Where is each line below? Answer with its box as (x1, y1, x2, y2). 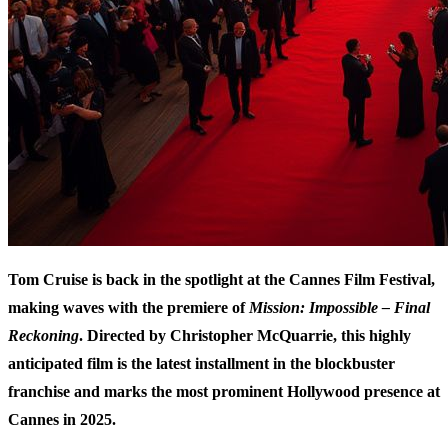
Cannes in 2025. (8, 411, 116, 429)
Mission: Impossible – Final (249, 299, 430, 317)
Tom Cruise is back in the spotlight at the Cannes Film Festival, (8, 271, 435, 289)
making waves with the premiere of (8, 299, 249, 317)
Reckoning (8, 327, 79, 345)
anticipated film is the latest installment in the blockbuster (8, 355, 395, 373)
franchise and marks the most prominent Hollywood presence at (8, 383, 440, 401)
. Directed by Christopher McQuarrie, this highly (79, 327, 411, 345)
